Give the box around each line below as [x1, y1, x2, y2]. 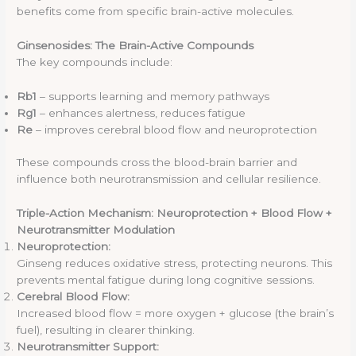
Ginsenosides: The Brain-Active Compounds [17, 38, 254, 52]
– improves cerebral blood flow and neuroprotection [33, 122, 318, 136]
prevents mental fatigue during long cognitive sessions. [17, 273, 315, 286]
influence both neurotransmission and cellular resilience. [17, 172, 322, 186]
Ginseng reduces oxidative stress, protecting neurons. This [17, 256, 333, 269]
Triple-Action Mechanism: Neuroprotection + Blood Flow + [17, 206, 333, 219]
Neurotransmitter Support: [17, 339, 160, 353]
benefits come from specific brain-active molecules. [17, 4, 295, 17]
